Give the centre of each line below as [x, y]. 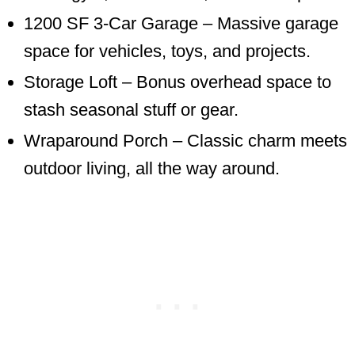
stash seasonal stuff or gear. [131, 110]
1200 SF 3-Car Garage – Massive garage [181, 23]
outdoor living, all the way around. [152, 168]
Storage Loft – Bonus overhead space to [177, 82]
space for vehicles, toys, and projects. [167, 51]
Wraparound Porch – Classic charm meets [185, 141]
